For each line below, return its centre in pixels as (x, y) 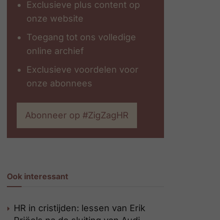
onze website (55, 18)
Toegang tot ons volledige (81, 37)
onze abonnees (59, 83)
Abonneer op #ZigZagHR (77, 115)
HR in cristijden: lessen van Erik (80, 208)
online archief (55, 51)
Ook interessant (38, 176)
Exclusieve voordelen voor (82, 69)
